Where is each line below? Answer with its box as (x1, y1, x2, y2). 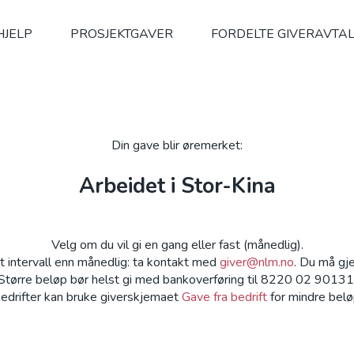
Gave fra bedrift (181, 288, 267, 306)
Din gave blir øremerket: (111, 137, 243, 154)
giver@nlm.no (219, 254, 294, 271)
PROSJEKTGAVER (70, 25, 173, 43)
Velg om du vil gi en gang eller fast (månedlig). (51, 236, 303, 254)
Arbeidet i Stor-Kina (78, 171, 276, 201)
